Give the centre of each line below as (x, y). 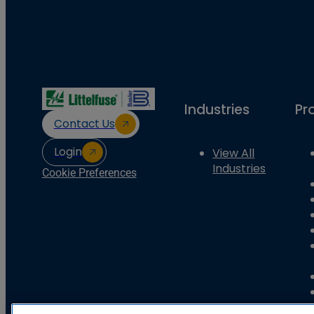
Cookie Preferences (89, 172)
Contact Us (84, 124)
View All (234, 153)
